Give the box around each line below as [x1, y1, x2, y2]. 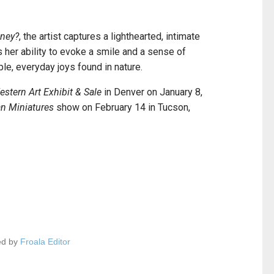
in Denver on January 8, [102, 86, 202, 98]
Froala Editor [20, 237, 70, 247]
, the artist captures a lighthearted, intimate [19, 31, 200, 43]
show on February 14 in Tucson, [56, 102, 190, 114]
